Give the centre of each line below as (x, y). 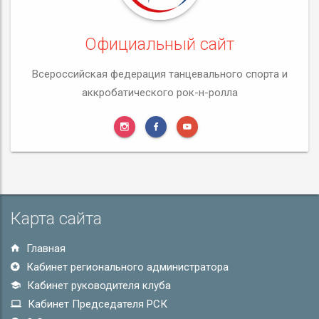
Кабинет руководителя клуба (98, 286)
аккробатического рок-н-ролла (159, 93)
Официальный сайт (159, 44)
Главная (45, 249)
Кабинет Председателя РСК (96, 304)
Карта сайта (56, 219)
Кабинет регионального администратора (126, 267)
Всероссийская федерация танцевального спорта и (159, 74)
